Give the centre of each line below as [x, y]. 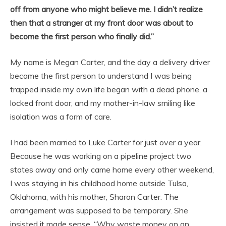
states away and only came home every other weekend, [112, 169]
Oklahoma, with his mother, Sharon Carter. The [94, 196]
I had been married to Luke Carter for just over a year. [106, 142]
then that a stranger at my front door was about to [102, 22]
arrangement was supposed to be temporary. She [99, 210]
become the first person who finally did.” [82, 36]
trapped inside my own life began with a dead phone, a [109, 89]
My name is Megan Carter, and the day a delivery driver [110, 62]
